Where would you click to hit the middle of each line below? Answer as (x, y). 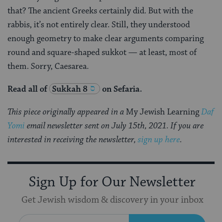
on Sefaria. (121, 89)
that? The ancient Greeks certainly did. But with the (100, 11)
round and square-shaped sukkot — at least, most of (102, 53)
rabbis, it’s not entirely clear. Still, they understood (99, 25)
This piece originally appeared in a (67, 112)
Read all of (27, 89)
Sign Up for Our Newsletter (112, 183)
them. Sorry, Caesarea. (48, 67)
